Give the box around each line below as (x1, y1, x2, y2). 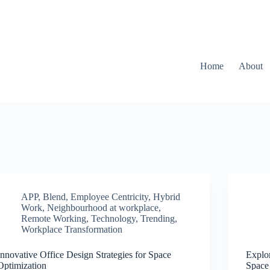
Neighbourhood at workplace (47, 202, 159, 213)
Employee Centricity (71, 192, 149, 202)
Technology (91, 213, 136, 224)
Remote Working (21, 213, 87, 224)
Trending (140, 213, 175, 224)
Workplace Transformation (21, 224, 123, 234)
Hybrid (153, 192, 181, 202)
